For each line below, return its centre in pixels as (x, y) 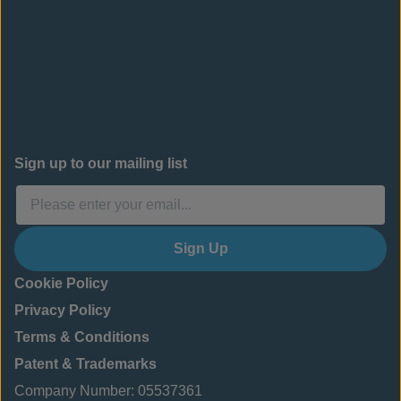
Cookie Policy (61, 283)
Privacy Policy (63, 310)
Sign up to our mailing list (101, 163)
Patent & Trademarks (85, 364)
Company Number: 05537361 (108, 391)
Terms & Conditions (82, 337)
